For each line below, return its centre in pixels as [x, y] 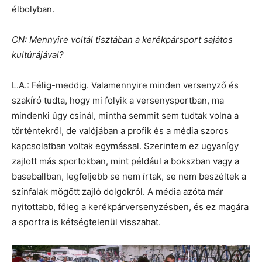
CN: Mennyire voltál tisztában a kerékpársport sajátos [122, 39]
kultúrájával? [38, 54]
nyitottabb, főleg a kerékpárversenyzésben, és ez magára [130, 206]
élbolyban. [33, 9]
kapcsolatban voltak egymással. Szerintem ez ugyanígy [125, 146]
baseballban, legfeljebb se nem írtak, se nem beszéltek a [129, 176]
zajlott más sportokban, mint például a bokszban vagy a [125, 161]
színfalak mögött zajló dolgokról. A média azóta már [118, 191]
